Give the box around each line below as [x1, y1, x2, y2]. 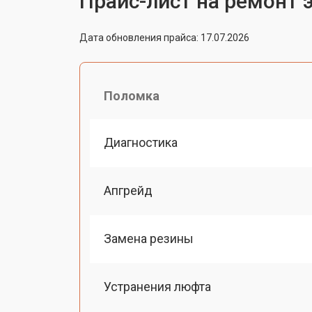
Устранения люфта [104, 279, 211, 295]
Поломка [104, 88, 159, 103]
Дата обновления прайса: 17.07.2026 [79, 31, 249, 43]
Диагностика [104, 134, 178, 150]
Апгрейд [104, 182, 153, 198]
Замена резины [104, 231, 194, 246]
